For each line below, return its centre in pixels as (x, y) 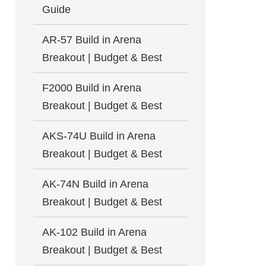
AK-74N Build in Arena (95, 184)
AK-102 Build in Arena (94, 232)
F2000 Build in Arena (92, 88)
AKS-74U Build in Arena (99, 136)
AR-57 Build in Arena (92, 40)
